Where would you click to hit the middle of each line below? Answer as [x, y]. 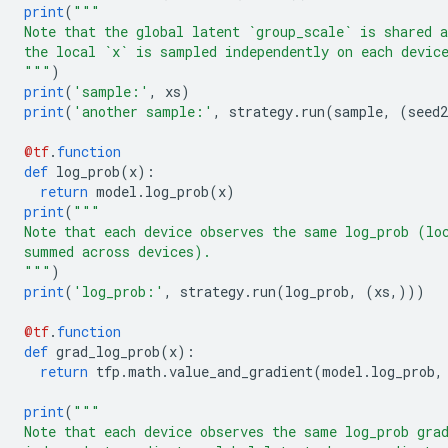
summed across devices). [117, 252]
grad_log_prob [104, 352]
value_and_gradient [241, 372]
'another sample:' [143, 112]
